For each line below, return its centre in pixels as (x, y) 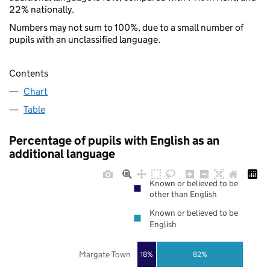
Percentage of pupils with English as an (114, 141)
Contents (29, 74)
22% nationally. (42, 9)
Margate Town (105, 254)
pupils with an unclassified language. (85, 39)
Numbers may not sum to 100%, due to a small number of (126, 27)
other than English (183, 194)
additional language (62, 154)
